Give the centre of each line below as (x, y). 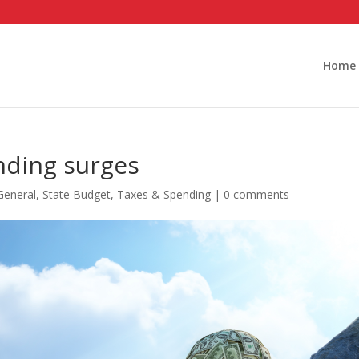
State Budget (77, 194)
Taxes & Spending (164, 194)
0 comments (257, 194)
